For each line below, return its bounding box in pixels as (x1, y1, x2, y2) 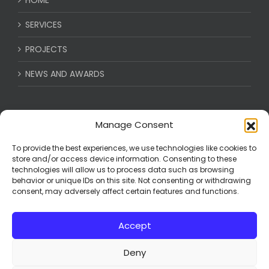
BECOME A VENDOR (25, 141, 103, 153)
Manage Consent (95, 118, 174, 131)
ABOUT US (25, 190, 66, 202)
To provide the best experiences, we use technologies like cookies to (12, 143, 256, 153)
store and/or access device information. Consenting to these (12, 154, 237, 164)
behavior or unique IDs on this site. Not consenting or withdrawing (12, 175, 251, 186)
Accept (118, 219, 151, 232)
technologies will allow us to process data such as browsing (12, 165, 234, 175)
